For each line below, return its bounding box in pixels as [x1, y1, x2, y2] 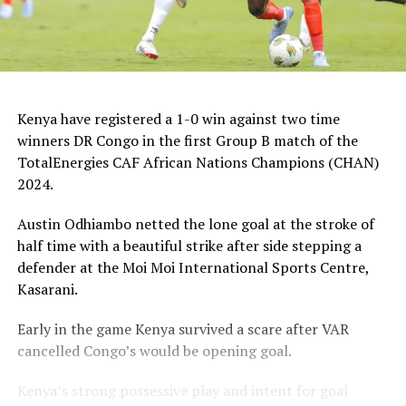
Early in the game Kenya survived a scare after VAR [16, 318, 349, 339]
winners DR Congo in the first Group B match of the [16, 130, 358, 150]
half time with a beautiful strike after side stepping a [16, 235, 362, 256]
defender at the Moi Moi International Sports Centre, [16, 256, 369, 277]
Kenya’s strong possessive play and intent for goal [16, 380, 348, 401]
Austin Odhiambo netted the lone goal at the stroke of [16, 213, 374, 234]
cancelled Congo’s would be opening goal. [16, 340, 292, 361]
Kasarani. [16, 278, 78, 299]
